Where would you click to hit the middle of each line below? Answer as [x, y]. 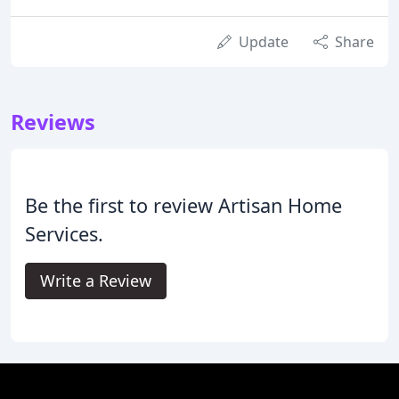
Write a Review [96, 280]
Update [264, 41]
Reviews [53, 122]
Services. [64, 233]
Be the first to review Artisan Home [183, 205]
